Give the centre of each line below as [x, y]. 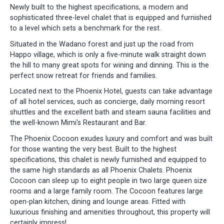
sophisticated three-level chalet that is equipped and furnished [111, 17]
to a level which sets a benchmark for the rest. [85, 28]
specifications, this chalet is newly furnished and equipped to [108, 160]
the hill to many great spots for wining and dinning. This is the [109, 65]
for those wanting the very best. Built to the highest [93, 149]
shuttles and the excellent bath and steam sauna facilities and [110, 112]
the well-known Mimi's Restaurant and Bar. [78, 123]
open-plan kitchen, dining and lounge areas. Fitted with [98, 202]
